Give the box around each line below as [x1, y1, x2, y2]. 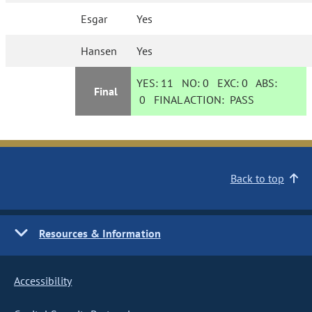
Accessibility [14, 274, 72, 288]
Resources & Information [39, 226, 161, 240]
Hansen [81, 44, 118, 58]
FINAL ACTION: [146, 93, 231, 107]
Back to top [230, 171, 284, 185]
